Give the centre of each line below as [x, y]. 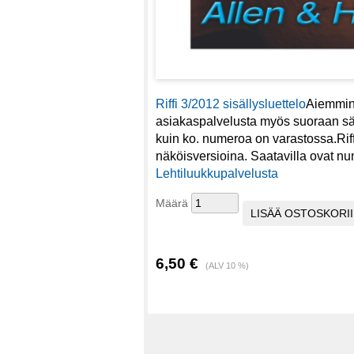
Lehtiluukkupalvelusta [217, 173]
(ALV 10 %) [227, 265]
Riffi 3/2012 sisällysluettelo [231, 104]
